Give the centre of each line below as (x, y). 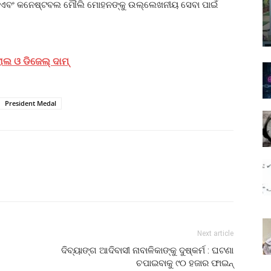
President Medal (31, 103)
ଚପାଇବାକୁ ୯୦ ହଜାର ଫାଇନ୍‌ (185, 263)
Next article (215, 233)
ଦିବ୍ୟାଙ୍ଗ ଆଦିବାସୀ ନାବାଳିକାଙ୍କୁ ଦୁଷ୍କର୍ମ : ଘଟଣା (147, 250)
